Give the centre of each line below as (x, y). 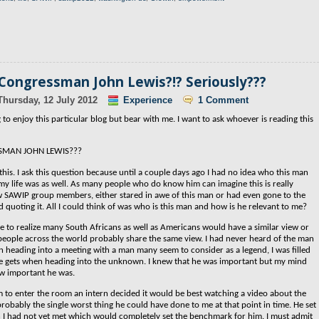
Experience (148, 100)
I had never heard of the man (260, 239)
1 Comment (223, 100)
